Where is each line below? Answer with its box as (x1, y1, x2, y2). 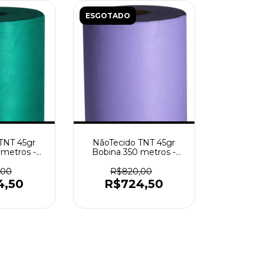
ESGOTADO (85, 11, 130, 20)
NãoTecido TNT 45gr (93, 137, 176, 148)
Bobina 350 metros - (92, 147, 176, 157)
